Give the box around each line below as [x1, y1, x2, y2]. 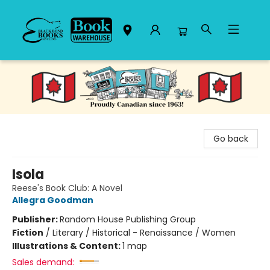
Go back [213, 132, 248, 145]
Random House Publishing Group [60, 213, 196, 225]
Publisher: [12, 213, 60, 225]
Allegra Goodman [12, 193, 93, 206]
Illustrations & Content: [12, 239, 122, 252]
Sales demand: [12, 256, 74, 268]
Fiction [12, 226, 43, 239]
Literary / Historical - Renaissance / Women [52, 226, 236, 239]
